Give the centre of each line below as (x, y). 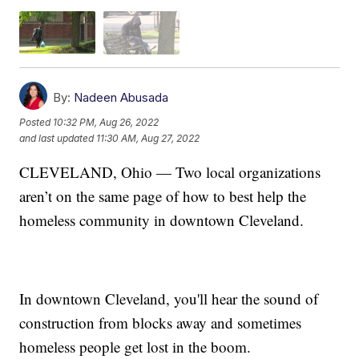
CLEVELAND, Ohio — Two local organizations (170, 171)
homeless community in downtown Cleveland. (162, 220)
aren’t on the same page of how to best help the (163, 196)
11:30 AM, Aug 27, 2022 (148, 139)
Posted (36, 123)
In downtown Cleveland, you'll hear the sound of (169, 298)
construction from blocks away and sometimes (161, 322)
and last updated (57, 139)
